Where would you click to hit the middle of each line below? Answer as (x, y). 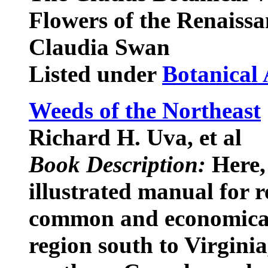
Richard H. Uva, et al (138, 137)
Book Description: (117, 164)
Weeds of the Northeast (145, 110)
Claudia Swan (99, 47)
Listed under (95, 74)
